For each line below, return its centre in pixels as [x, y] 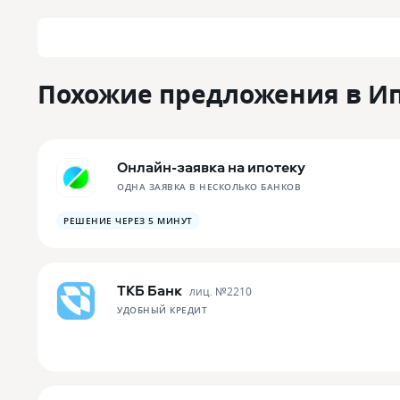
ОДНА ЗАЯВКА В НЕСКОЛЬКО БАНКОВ [209, 187]
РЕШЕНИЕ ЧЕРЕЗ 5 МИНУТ [128, 221]
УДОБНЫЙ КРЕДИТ [162, 310]
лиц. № [208, 291]
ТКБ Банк [150, 290]
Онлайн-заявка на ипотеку [211, 167]
